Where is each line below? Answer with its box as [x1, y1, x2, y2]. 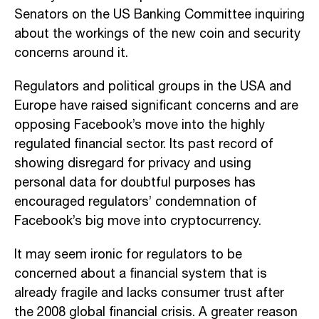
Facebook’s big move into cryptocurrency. [14, 211, 261, 231]
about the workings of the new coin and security [14, 23, 300, 44]
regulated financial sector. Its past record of [14, 134, 273, 155]
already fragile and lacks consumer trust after [14, 283, 284, 303]
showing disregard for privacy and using [14, 153, 251, 174]
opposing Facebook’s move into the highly [14, 115, 265, 135]
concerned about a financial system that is [14, 263, 267, 284]
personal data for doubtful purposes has [14, 172, 256, 193]
